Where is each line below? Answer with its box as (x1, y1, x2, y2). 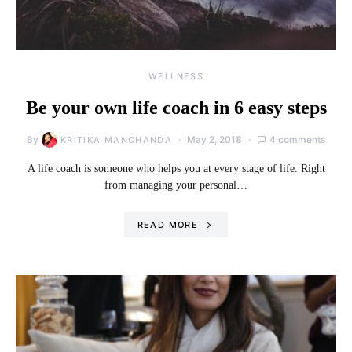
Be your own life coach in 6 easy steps (25, 97, 327, 118)
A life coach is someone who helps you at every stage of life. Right (27, 162, 325, 174)
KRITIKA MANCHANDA (60, 134, 173, 145)
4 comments (269, 133, 326, 145)
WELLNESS (148, 70, 203, 82)
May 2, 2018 (187, 133, 243, 145)
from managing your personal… (104, 178, 247, 191)
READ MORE (137, 218, 198, 230)
